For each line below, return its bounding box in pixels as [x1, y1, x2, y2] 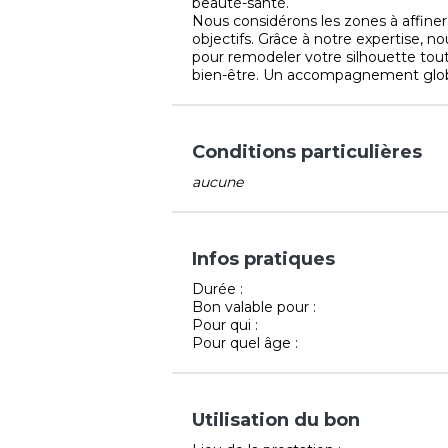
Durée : [192, 279, 243, 298]
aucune [192, 172, 243, 191]
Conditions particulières [192, 140, 422, 163]
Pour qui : [192, 315, 258, 334]
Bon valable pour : [192, 297, 316, 316]
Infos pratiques [192, 247, 335, 270]
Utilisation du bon [192, 408, 360, 431]
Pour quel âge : [192, 333, 298, 352]
